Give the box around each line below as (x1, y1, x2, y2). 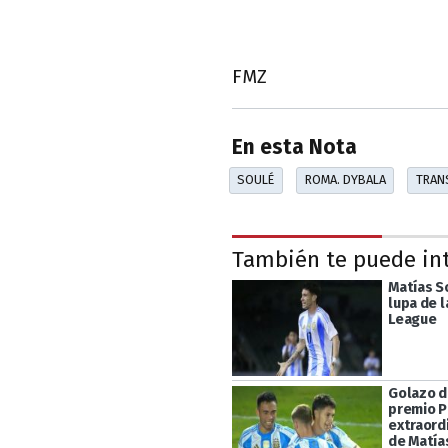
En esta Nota (232, 135, 357, 161)
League (388, 310, 437, 328)
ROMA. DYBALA (304, 172, 386, 188)
